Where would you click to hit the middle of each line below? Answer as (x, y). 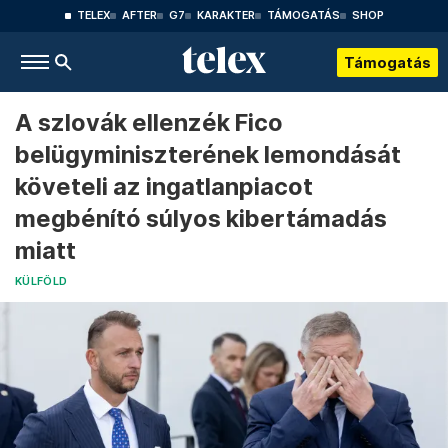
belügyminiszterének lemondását (208, 154)
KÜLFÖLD (41, 281)
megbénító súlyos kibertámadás (201, 218)
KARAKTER (225, 15)
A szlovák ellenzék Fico (149, 122)
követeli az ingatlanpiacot (164, 186)
